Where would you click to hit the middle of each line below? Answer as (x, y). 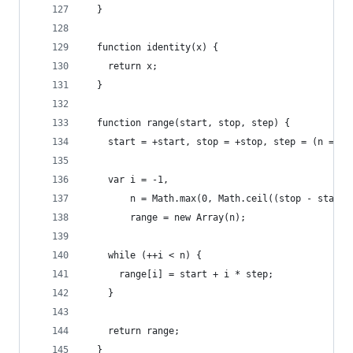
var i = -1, (127, 180)
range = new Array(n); (166, 217)
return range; (133, 331)
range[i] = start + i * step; (180, 274)
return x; (122, 66)
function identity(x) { (152, 47)
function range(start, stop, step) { (188, 123)
